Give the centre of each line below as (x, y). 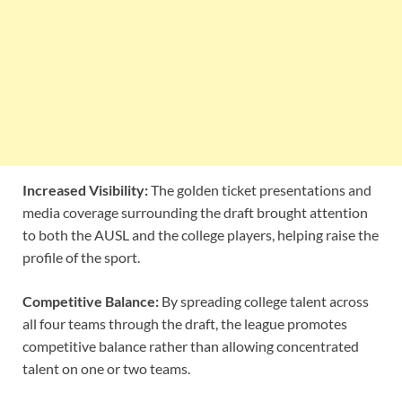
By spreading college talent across (264, 301)
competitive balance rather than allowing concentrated (191, 345)
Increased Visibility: (85, 189)
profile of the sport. (81, 257)
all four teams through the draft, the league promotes (185, 323)
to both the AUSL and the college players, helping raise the (201, 234)
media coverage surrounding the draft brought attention (195, 212)
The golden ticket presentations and (260, 189)
